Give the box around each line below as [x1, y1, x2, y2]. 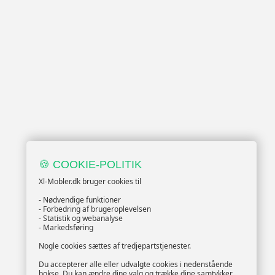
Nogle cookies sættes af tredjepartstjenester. [39, 241, 191, 251]
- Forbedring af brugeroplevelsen [39, 204, 151, 214]
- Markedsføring [39, 222, 93, 233]
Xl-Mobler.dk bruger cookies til [39, 176, 141, 187]
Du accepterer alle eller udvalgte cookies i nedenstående [39, 259, 233, 269]
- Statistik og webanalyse [39, 213, 123, 223]
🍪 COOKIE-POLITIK [39, 158, 142, 171]
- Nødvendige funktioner [39, 195, 121, 205]
